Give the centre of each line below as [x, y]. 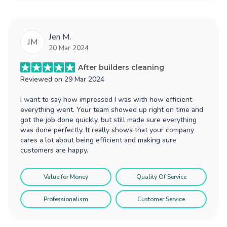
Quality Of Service [161, 177]
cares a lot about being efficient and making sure [98, 140]
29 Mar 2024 [84, 79]
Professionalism [66, 199]
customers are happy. [54, 150]
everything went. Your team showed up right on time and [112, 109]
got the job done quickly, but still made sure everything [108, 120]
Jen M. [60, 37]
